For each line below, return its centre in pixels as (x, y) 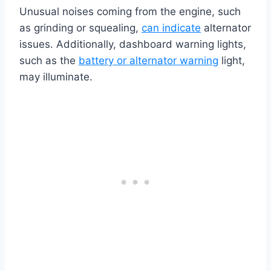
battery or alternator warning (149, 61)
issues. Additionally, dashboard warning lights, (133, 44)
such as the (49, 61)
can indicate (171, 28)
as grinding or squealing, (80, 28)
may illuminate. (56, 77)
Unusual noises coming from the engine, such (130, 12)
